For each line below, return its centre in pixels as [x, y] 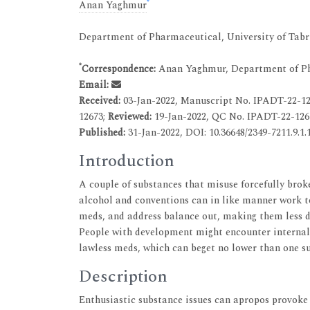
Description [123, 276]
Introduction [127, 161]
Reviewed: [131, 116]
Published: [102, 132]
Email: [94, 84]
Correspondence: [119, 69]
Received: [101, 100]
